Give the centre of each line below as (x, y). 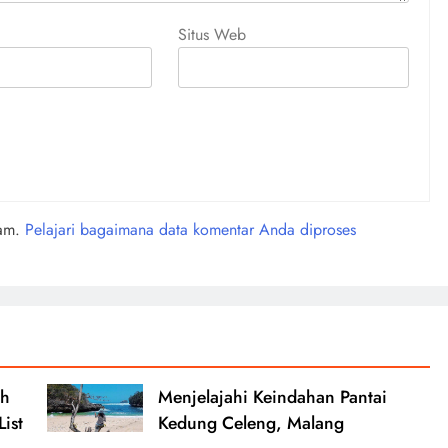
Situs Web (212, 35)
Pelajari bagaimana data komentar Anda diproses (190, 230)
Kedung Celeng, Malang (250, 423)
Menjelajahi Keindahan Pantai (272, 397)
